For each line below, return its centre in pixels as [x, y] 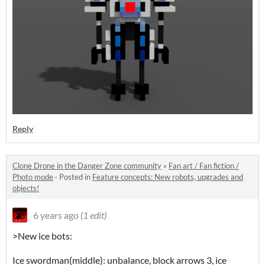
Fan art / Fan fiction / [204, 166]
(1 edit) [93, 215]
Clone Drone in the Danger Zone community [87, 166]
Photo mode [33, 177]
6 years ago [56, 215]
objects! [26, 188]
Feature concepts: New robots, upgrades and [168, 177]
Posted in [76, 177]
